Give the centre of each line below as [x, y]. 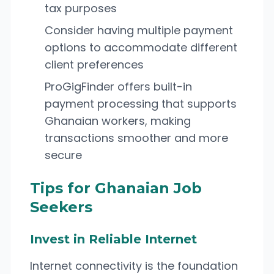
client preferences [94, 65]
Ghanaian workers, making [118, 121]
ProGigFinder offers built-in [118, 87]
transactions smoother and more [136, 138]
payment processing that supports [141, 104]
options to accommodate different [141, 47]
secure [63, 155]
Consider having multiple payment [139, 30]
